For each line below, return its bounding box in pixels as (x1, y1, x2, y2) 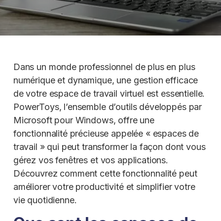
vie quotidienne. (13, 195, 77, 205)
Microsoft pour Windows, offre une (13, 115, 154, 125)
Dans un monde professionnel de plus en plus (13, 62, 195, 72)
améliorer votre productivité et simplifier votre (13, 182, 195, 192)
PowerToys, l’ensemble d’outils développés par (13, 102, 202, 112)
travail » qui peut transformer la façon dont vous (13, 142, 206, 152)
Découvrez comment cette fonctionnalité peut (13, 168, 197, 179)
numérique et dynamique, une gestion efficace (13, 75, 198, 85)
